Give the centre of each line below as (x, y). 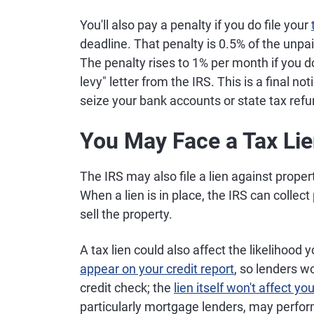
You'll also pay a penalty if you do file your (196, 25)
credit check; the (127, 288)
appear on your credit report (157, 269)
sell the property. (126, 214)
